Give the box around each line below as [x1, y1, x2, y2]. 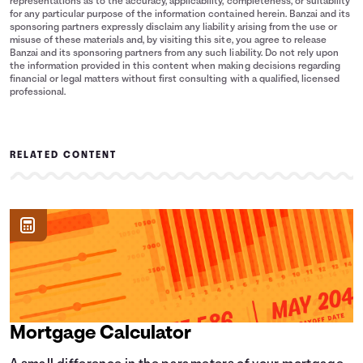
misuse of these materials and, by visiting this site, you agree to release [10, 36, 327, 45]
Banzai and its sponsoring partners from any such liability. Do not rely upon [10, 49, 339, 58]
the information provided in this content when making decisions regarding [10, 62, 340, 71]
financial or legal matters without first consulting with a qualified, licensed [10, 75, 340, 84]
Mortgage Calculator [10, 324, 192, 344]
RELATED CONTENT [10, 151, 117, 160]
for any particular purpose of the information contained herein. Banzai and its [10, 10, 350, 19]
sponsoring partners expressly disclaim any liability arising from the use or [10, 23, 337, 32]
